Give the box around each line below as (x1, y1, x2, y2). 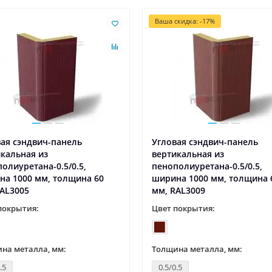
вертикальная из (152, 148, 224, 160)
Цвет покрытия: (152, 203, 215, 214)
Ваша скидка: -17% (155, 16, 215, 26)
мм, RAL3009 (152, 185, 205, 197)
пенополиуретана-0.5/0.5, (152, 160, 262, 172)
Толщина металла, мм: (152, 243, 242, 255)
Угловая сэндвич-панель (152, 136, 258, 148)
